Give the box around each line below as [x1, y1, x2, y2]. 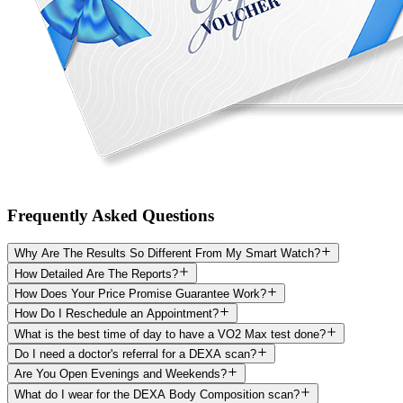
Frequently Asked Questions [7, 206, 214, 226]
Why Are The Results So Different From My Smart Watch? [14, 246, 320, 261]
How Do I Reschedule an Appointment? [14, 307, 219, 321]
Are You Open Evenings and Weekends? [14, 367, 227, 381]
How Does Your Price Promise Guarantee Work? [14, 287, 266, 301]
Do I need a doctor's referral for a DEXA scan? [14, 347, 256, 362]
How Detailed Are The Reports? [14, 266, 178, 281]
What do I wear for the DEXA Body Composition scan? [14, 387, 300, 401]
